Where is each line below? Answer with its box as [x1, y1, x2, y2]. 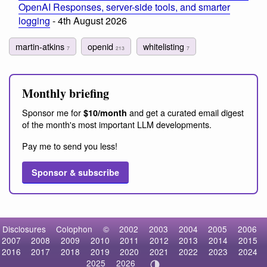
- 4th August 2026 [50, 14, 127, 28]
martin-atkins [15, 39, 67, 52]
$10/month [83, 106, 127, 119]
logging [18, 14, 50, 28]
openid [88, 39, 116, 52]
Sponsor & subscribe [32, 166, 119, 178]
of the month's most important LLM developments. [22, 117, 212, 131]
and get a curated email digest [127, 105, 244, 119]
